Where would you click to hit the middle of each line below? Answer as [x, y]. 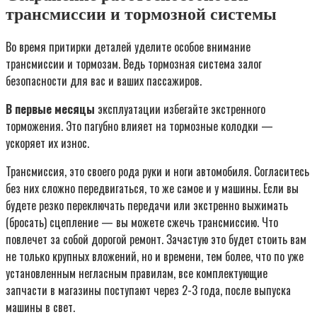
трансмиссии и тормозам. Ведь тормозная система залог [134, 64]
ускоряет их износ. [47, 143]
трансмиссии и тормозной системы [141, 15]
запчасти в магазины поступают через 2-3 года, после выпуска [148, 290]
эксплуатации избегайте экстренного [180, 109]
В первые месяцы [50, 109]
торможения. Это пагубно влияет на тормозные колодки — [139, 126]
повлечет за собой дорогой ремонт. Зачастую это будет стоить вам [156, 240]
